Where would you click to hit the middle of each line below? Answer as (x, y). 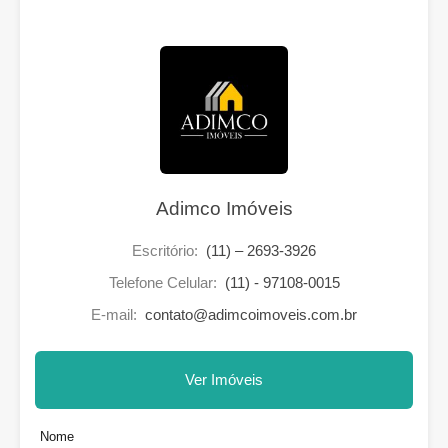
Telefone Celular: (164, 282)
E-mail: (116, 314)
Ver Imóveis (224, 379)
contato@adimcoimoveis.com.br (251, 314)
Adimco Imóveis (224, 208)
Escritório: (167, 250)
